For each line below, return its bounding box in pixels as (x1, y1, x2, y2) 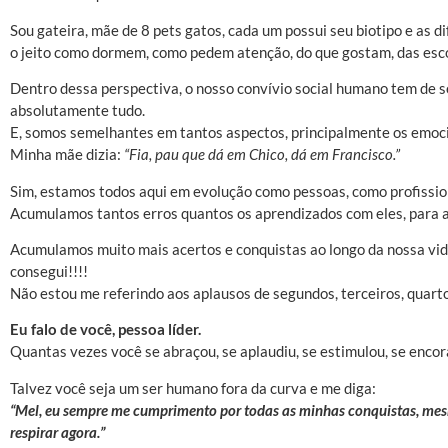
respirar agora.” (10, 422, 105, 441)
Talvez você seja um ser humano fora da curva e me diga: (10, 378, 376, 397)
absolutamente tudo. (10, 101, 145, 120)
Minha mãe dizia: (10, 145, 124, 164)
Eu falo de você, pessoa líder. (10, 320, 201, 339)
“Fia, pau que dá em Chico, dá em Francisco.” (124, 145, 400, 164)
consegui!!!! (10, 261, 88, 280)
